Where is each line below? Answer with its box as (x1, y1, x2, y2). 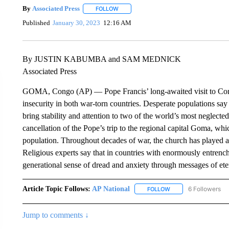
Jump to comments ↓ (22, 210, 89, 219)
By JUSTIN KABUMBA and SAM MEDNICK (22, 54, 181, 63)
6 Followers (188, 185, 221, 193)
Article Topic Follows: (22, 185, 90, 193)
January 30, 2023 (53, 19, 101, 27)
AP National (91, 185, 130, 193)
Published (22, 19, 50, 27)
